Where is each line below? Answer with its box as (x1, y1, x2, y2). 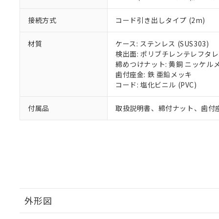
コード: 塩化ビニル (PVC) (115, 80, 197, 89)
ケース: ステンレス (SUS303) (115, 39, 209, 48)
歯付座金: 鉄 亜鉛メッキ (115, 69, 192, 79)
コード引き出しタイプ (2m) (115, 15, 206, 25)
